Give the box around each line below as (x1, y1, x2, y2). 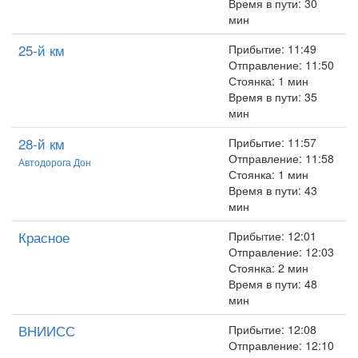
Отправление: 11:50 (229, 57, 334, 73)
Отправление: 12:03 (229, 244, 334, 260)
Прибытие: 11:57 (229, 134, 316, 150)
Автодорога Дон (18, 155, 91, 169)
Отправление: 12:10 (229, 337, 334, 353)
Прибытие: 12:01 (229, 228, 316, 244)
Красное (18, 227, 70, 247)
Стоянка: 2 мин (229, 260, 308, 276)
